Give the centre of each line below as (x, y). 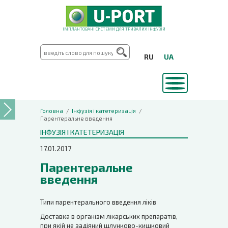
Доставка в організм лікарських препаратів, (109, 216)
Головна (52, 110)
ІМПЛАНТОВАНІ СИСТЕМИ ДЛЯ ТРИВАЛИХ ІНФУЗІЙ (114, 29)
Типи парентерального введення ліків (98, 202)
